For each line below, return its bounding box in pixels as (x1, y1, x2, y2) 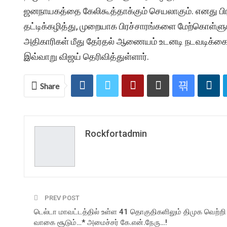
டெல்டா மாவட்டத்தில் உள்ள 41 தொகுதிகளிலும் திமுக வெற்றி (34, 207, 226, 216)
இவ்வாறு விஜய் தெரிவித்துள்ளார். (24, 51, 149, 62)
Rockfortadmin (85, 128, 147, 139)
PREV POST (43, 194, 80, 202)
